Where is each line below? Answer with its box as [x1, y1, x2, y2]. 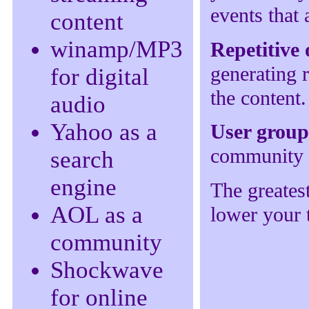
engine [50, 173, 117, 201]
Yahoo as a [50, 118, 157, 146]
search [50, 146, 114, 173]
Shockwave [50, 256, 163, 283]
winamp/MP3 [50, 35, 183, 63]
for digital [50, 63, 149, 90]
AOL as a [50, 201, 143, 228]
